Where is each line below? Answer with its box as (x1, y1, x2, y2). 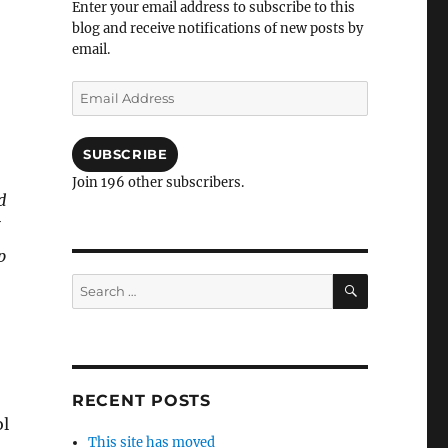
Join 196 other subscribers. (71, 174, 244, 191)
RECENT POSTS (71, 391, 211, 410)
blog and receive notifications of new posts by (71, 20, 363, 37)
